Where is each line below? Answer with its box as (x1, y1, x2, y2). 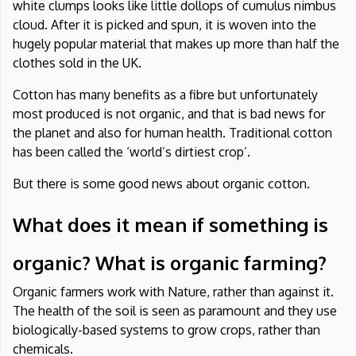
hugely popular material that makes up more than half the (13, 36, 339, 52)
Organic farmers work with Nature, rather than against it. (13, 284, 334, 300)
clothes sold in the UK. (13, 55, 141, 72)
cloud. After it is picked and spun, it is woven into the (13, 17, 316, 33)
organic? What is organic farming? (13, 250, 327, 276)
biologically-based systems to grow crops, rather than (13, 322, 320, 339)
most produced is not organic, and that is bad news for (13, 106, 325, 122)
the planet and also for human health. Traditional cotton (13, 125, 332, 141)
